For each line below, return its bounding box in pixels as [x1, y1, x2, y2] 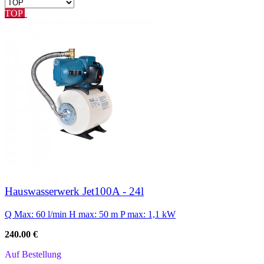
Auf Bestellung [5, 249, 61, 260]
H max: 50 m [69, 209, 120, 220]
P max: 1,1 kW [120, 209, 176, 220]
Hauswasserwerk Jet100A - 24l [5, 185, 144, 198]
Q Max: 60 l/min [5, 209, 69, 220]
